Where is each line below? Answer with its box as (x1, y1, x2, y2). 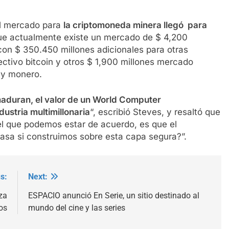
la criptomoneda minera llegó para (63, 20, 207, 31)
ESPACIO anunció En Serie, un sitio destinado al (28, 191, 199, 201)
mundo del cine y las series (28, 203, 125, 213)
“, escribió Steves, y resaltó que (90, 106, 220, 117)
